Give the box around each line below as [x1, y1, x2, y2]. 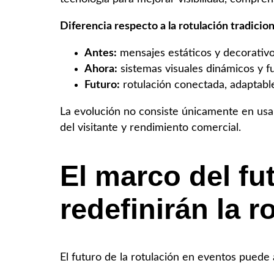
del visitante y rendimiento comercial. [60, 122, 241, 133]
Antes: [84, 47, 117, 58]
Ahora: [84, 63, 117, 74]
